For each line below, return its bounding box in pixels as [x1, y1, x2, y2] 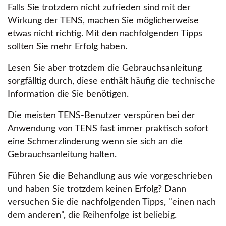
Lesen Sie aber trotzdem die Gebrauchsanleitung [8, 64, 202, 73]
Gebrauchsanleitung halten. [8, 150, 117, 159]
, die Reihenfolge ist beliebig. [64, 211, 177, 220]
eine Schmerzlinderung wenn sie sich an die [8, 137, 183, 146]
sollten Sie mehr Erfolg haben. [8, 42, 127, 51]
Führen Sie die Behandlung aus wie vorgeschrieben [8, 172, 212, 181]
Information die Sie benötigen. [8, 90, 129, 99]
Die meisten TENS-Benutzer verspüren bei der [8, 111, 195, 120]
